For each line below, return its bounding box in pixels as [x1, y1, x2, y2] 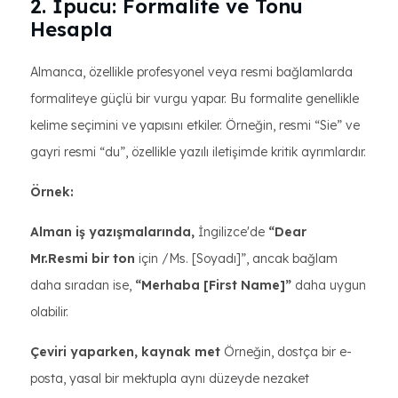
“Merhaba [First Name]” [135, 277, 291, 293]
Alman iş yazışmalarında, [30, 224, 198, 240]
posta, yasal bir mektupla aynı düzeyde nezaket [30, 370, 309, 386]
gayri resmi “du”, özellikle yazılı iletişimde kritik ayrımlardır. [30, 144, 366, 160]
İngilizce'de [198, 224, 268, 240]
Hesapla [30, 17, 113, 42]
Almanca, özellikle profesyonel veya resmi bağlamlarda [30, 64, 353, 80]
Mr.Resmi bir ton [30, 251, 139, 267]
